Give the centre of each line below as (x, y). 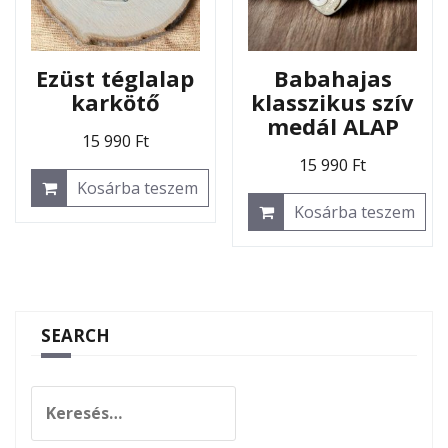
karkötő (115, 102)
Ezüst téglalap (115, 78)
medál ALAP (332, 126)
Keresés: (63, 397)
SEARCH (75, 336)
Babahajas (332, 78)
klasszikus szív (333, 102)
